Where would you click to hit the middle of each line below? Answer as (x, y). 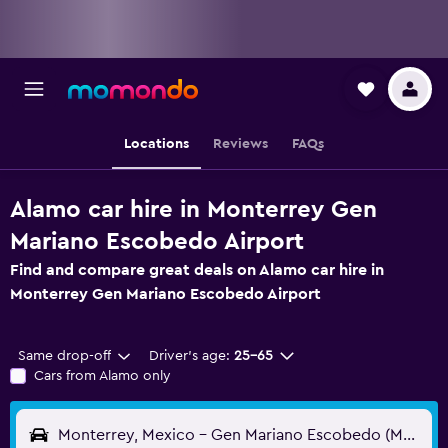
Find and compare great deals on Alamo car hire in (197, 270)
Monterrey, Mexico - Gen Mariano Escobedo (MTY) (409, 435)
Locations (156, 144)
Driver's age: (189, 356)
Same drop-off (64, 356)
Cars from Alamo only (102, 376)
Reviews (240, 144)
